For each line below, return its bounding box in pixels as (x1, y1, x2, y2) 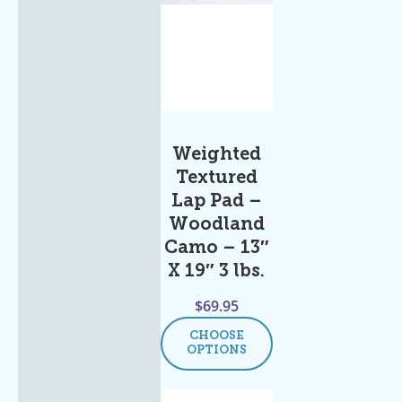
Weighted (171, 145, 261, 164)
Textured (175, 169, 258, 188)
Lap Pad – (170, 192, 262, 211)
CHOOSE (188, 329, 244, 342)
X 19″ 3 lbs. (168, 262, 266, 281)
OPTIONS (186, 344, 247, 356)
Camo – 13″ (163, 239, 269, 258)
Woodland (168, 215, 265, 234)
